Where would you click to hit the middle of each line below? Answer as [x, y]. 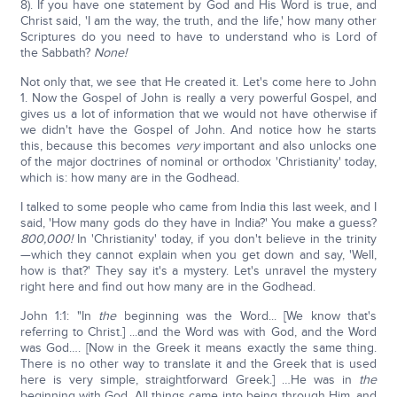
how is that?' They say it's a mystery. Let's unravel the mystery [198, 271]
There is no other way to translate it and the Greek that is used [198, 364]
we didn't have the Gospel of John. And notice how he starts [198, 130]
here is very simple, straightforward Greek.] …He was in [190, 380]
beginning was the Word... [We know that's [250, 316]
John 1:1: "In [59, 316]
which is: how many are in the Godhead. [129, 178]
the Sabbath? [57, 53]
